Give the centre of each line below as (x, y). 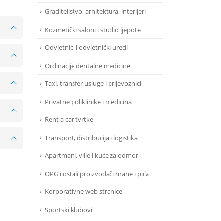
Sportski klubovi (69, 209)
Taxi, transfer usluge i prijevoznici (93, 84)
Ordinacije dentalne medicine (88, 65)
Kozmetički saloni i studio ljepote (93, 29)
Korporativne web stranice (84, 192)
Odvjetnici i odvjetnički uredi (86, 48)
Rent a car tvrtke (69, 120)
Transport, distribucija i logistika (91, 137)
